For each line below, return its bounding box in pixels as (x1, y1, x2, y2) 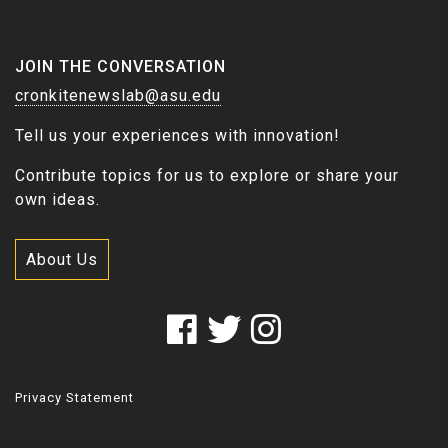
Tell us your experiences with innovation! (15, 125, 340, 145)
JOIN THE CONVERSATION (15, 56, 226, 76)
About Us (26, 249, 98, 269)
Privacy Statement (15, 389, 134, 405)
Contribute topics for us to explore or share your (15, 165, 399, 185)
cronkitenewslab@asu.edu (15, 85, 221, 105)
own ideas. (15, 189, 100, 209)
